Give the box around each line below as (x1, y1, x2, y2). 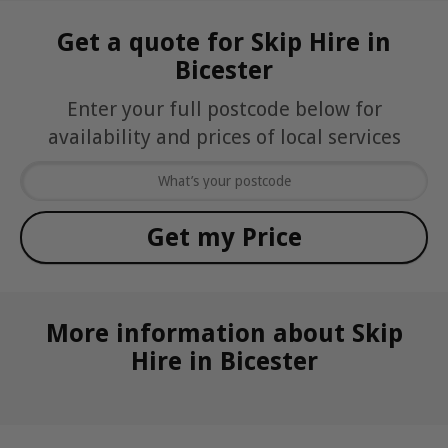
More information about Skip (45, 318, 403, 348)
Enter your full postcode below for (66, 96, 382, 121)
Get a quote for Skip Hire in (57, 27, 391, 57)
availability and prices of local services (47, 124, 401, 149)
